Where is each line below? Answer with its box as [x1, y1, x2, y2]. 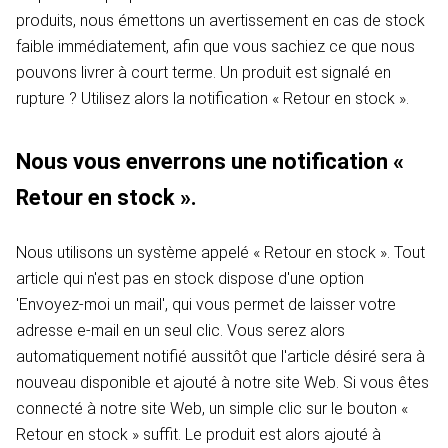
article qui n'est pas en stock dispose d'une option [16, 269, 364, 288]
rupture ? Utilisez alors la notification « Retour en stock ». [16, 89, 409, 108]
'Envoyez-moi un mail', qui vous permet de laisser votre [16, 295, 396, 314]
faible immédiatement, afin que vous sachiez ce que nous [16, 37, 415, 56]
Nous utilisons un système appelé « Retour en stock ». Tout [16, 243, 425, 262]
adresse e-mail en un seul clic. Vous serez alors [16, 321, 345, 340]
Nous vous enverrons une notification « [16, 149, 404, 174]
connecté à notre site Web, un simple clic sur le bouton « [16, 399, 408, 418]
